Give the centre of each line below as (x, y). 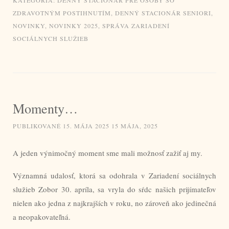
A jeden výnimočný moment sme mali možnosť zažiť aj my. (108, 153)
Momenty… (45, 108)
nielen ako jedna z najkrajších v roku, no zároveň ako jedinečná (114, 203)
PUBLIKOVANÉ (38, 125)
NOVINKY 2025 (74, 25)
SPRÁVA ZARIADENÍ (136, 25)
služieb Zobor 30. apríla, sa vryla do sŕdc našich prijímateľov (114, 189)
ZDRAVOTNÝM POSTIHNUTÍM (62, 13)
